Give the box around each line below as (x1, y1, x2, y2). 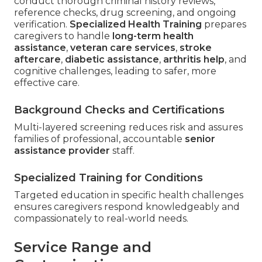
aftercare (14, 53, 61, 65)
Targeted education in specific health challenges (14, 189, 243, 201)
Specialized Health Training (70, 18, 202, 30)
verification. (14, 18, 70, 30)
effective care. (14, 77, 80, 88)
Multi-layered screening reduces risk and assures (14, 121, 243, 133)
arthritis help (163, 53, 225, 65)
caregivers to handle (14, 30, 112, 42)
